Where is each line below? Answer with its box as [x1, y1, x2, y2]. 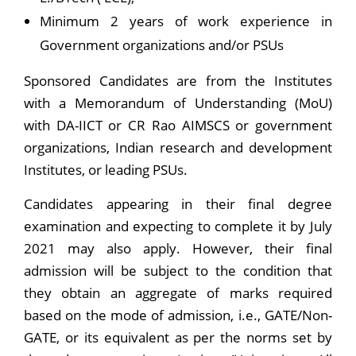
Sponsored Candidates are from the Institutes [24, 72, 332, 91]
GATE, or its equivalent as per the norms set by [24, 328, 332, 347]
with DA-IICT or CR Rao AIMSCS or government [24, 116, 332, 135]
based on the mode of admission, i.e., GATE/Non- [24, 306, 332, 325]
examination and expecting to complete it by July [24, 217, 332, 236]
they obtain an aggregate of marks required [24, 284, 332, 303]
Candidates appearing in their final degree [24, 195, 332, 214]
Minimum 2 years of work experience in [40, 12, 332, 31]
